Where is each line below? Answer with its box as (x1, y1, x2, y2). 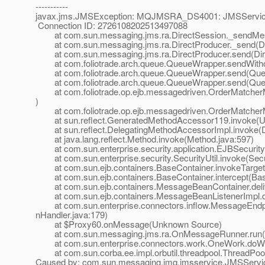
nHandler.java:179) (35, 208, 108, 221)
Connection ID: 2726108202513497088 (35, 19, 188, 32)
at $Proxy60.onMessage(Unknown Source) (35, 218, 222, 231)
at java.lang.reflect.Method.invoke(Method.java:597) (35, 132, 254, 146)
